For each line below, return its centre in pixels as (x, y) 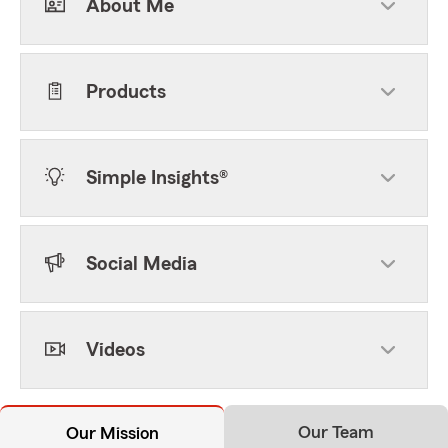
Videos (115, 350)
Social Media (141, 264)
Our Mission (112, 433)
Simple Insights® (157, 178)
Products (126, 92)
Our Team (336, 432)
